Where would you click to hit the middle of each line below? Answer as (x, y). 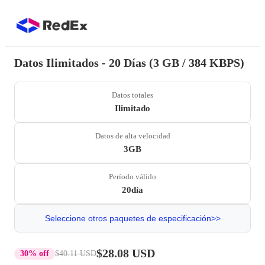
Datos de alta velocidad (132, 136)
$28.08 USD (126, 253)
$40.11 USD (76, 253)
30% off (35, 253)
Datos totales (132, 95)
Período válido (132, 177)
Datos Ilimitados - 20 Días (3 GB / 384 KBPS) (129, 63)
